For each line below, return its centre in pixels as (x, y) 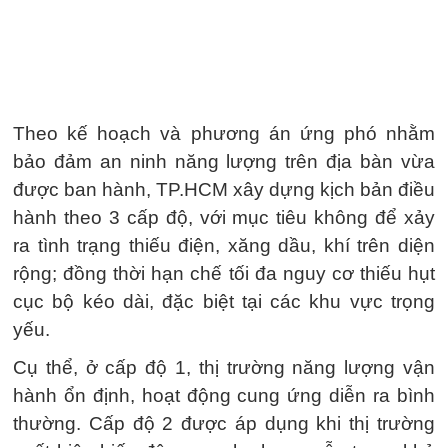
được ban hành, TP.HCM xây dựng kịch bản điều (224, 189)
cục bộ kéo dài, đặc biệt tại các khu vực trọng (224, 301)
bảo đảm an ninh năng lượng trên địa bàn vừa (224, 161)
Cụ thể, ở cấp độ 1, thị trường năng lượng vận (224, 367)
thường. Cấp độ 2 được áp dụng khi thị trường (224, 423)
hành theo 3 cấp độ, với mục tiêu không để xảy (224, 217)
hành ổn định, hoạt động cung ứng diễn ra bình (224, 395)
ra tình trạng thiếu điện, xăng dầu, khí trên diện (224, 245)
